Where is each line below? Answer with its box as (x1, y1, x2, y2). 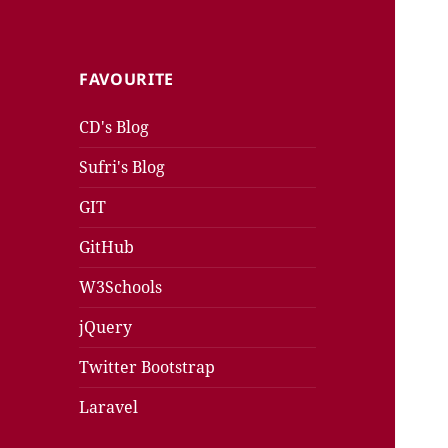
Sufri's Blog (79, 156, 166, 179)
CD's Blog (79, 116, 150, 139)
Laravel (79, 396, 139, 419)
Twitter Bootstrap (79, 356, 216, 379)
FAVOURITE (79, 68, 174, 91)
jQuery (79, 316, 133, 339)
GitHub (79, 236, 135, 259)
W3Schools (79, 276, 163, 299)
